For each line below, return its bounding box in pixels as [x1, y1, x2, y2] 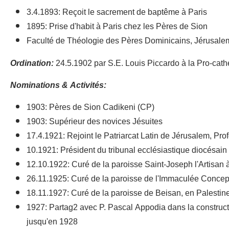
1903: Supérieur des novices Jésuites [27, 112, 163, 130]
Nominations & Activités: [10, 76, 106, 94]
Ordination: [10, 54, 54, 72]
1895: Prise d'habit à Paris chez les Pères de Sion [27, 17, 208, 35]
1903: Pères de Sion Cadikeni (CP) [27, 98, 154, 116]
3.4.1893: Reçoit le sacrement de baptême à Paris [27, 3, 207, 21]
